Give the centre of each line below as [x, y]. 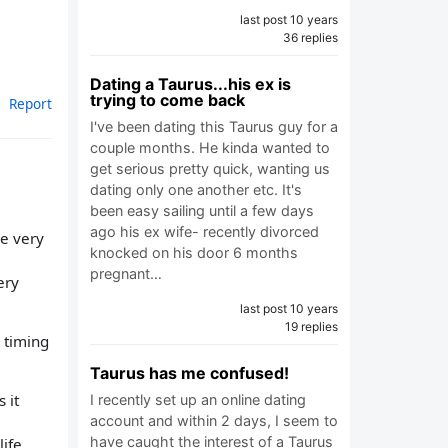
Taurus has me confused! [189, 373]
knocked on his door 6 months [194, 252]
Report [30, 103]
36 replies [310, 37]
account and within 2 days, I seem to [214, 420]
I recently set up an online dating [198, 399]
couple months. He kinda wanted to [210, 147]
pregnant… [126, 273]
